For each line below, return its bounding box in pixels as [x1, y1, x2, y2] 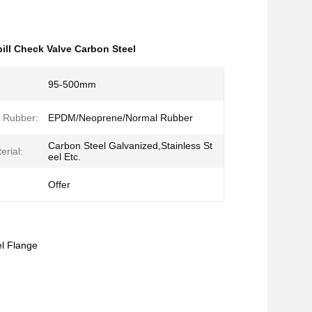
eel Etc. [48, 151, 81, 162]
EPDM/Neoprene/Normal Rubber [48, 112, 193, 123]
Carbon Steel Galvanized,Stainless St [48, 140, 212, 151]
